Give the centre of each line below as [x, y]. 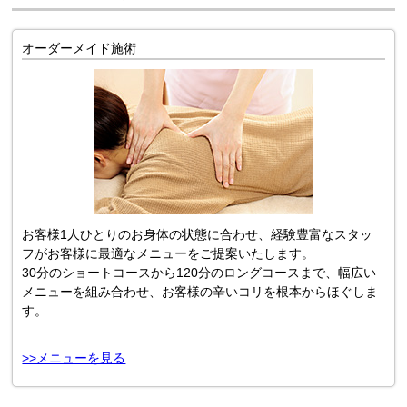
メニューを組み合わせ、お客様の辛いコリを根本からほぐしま [200, 292]
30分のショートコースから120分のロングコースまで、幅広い [199, 273]
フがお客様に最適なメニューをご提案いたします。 [169, 253]
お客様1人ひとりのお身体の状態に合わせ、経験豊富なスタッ [198, 234]
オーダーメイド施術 [79, 48]
